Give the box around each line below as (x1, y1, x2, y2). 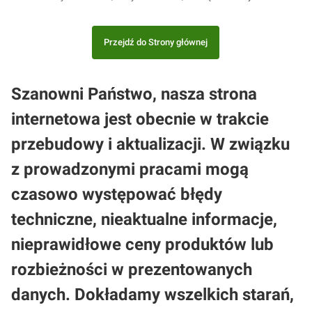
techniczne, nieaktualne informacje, (11, 209, 277, 229)
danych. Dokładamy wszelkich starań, (11, 284, 294, 304)
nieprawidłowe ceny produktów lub (11, 234, 274, 254)
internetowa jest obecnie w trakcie (11, 109, 269, 129)
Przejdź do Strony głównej (104, 37, 208, 48)
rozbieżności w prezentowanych (11, 259, 252, 279)
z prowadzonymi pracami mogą (11, 159, 249, 179)
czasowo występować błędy (11, 184, 222, 204)
